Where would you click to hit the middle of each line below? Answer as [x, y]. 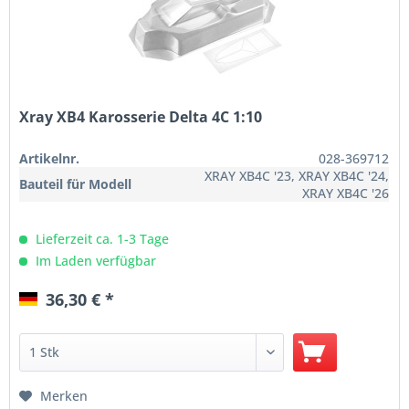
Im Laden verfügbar [94, 261]
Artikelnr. [50, 159]
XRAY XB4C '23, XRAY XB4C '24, [297, 176]
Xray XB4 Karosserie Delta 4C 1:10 [141, 117]
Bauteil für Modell [76, 184]
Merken [64, 396]
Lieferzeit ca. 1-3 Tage [101, 239]
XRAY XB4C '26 [346, 194]
